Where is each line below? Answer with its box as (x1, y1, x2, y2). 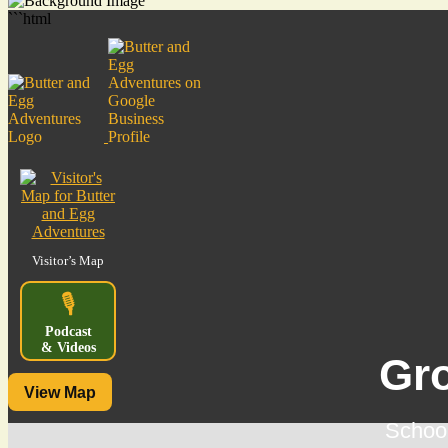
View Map (24, 383, 96, 401)
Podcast (44, 324, 92, 340)
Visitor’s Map (32, 253, 104, 269)
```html (8, 10, 51, 28)
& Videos (40, 340, 96, 356)
